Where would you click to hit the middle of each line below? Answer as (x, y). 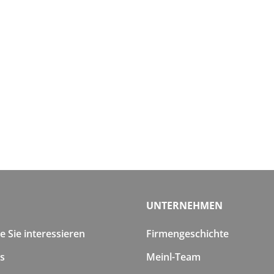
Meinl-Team (173, 257)
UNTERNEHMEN (184, 205)
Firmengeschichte (187, 233)
